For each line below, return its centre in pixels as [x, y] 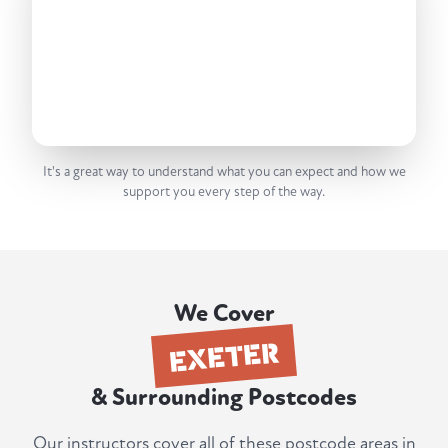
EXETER [224, 355]
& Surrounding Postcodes [224, 398]
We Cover [224, 314]
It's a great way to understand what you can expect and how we [224, 172]
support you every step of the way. [224, 192]
